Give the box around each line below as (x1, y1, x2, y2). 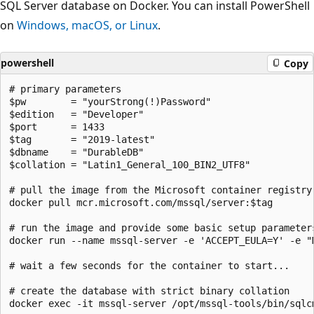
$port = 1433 (9, 121, 104, 133)
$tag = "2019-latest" (9, 134, 155, 146)
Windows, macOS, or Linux (17, 18, 158, 34)
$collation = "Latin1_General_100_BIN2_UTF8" (9, 159, 250, 171)
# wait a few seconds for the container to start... (9, 260, 289, 272)
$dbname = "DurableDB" (9, 146, 144, 158)
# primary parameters (9, 83, 121, 95)
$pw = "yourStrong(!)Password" (9, 96, 211, 108)
